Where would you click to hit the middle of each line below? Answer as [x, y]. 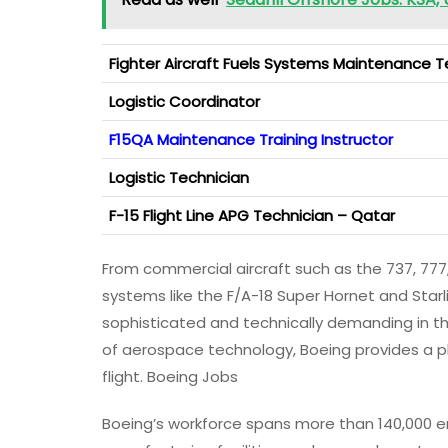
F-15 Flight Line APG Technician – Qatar [252, 216]
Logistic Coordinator [184, 102]
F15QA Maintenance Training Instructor [251, 140]
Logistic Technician [179, 178]
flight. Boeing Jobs [170, 377]
